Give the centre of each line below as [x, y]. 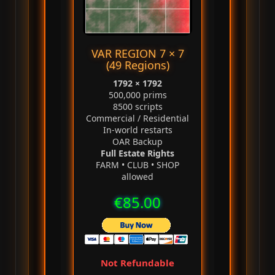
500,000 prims [137, 95]
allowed [137, 177]
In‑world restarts [137, 130]
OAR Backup [137, 142]
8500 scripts [137, 107]
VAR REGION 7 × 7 [137, 54]
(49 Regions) [137, 65]
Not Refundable [137, 263]
